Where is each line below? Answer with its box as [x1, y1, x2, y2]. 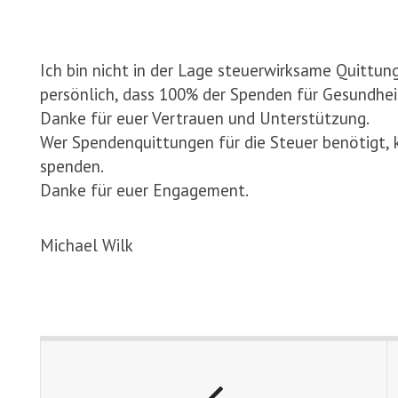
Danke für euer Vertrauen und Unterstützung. [40, 107, 370, 129]
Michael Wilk [40, 235, 133, 256]
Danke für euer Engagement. [40, 179, 249, 201]
